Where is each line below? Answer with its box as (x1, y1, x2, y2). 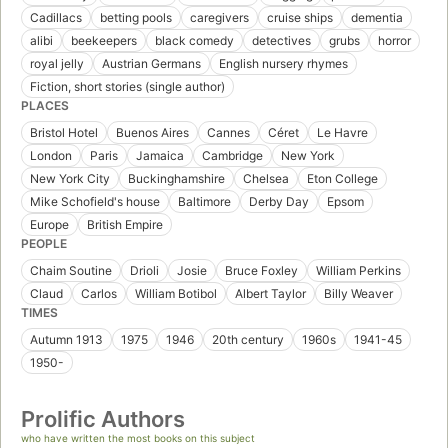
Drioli (130, 263, 159, 279)
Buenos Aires (116, 125, 189, 141)
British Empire (87, 217, 163, 233)
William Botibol (135, 286, 217, 302)
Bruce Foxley (225, 263, 298, 279)
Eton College (307, 171, 378, 187)
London (30, 148, 72, 164)
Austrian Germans (102, 56, 201, 72)
